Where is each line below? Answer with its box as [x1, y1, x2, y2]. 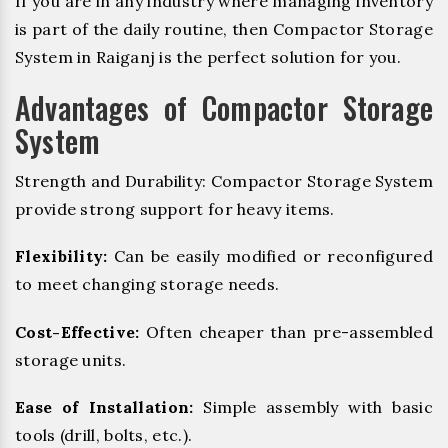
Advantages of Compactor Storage [15, 85, 433, 131]
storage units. [15, 349, 127, 370]
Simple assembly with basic [193, 396, 433, 417]
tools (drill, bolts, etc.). [15, 424, 193, 445]
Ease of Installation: [15, 396, 194, 417]
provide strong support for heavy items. [15, 199, 335, 220]
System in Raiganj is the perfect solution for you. [15, 47, 401, 68]
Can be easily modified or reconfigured [107, 246, 433, 267]
